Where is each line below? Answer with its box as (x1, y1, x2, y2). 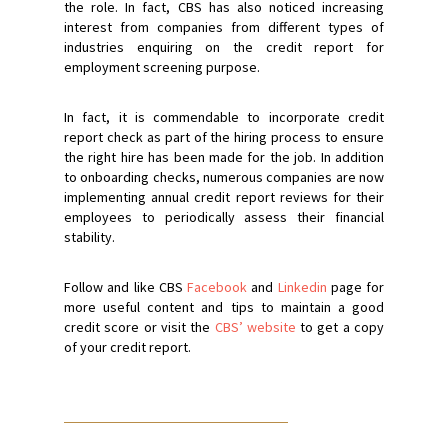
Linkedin (277, 277, 327, 296)
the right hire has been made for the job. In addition (64, 147, 384, 166)
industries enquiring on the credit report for (64, 37, 384, 56)
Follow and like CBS (64, 277, 187, 296)
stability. (64, 227, 115, 246)
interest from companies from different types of (64, 17, 384, 36)
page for (326, 277, 384, 296)
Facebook (187, 277, 247, 296)
